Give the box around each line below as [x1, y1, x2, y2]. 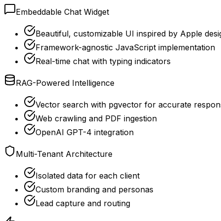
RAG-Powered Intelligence [16, 77, 114, 88]
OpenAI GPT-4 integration [36, 127, 134, 137]
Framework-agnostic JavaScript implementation [36, 42, 215, 52]
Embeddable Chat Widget [16, 6, 109, 17]
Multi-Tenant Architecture [16, 148, 112, 159]
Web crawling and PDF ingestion [36, 113, 157, 123]
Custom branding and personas [36, 184, 153, 194]
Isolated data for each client [36, 170, 140, 181]
